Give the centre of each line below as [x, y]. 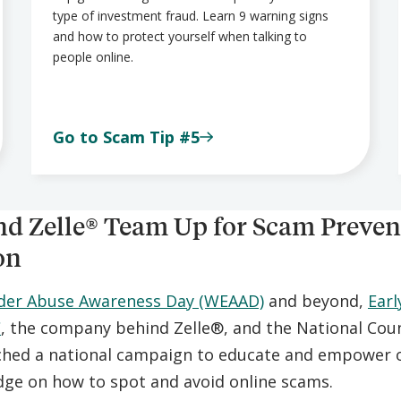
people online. [93, 57]
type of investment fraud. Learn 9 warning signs [190, 16]
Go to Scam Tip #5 [126, 137]
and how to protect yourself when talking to [179, 37]
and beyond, [316, 300]
